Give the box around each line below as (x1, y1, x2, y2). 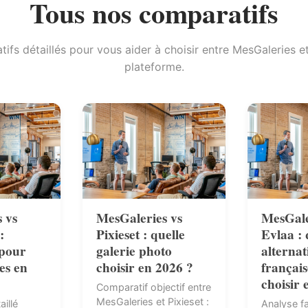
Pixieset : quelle (96, 224, 185, 244)
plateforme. (124, 60, 184, 74)
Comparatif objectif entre (96, 281, 211, 294)
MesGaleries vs (96, 208, 182, 228)
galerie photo (96, 241, 172, 261)
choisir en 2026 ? (96, 257, 193, 277)
